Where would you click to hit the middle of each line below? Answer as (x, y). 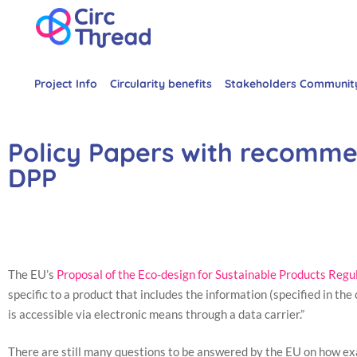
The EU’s (32, 274)
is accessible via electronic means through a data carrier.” (157, 314)
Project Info (66, 84)
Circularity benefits (161, 84)
